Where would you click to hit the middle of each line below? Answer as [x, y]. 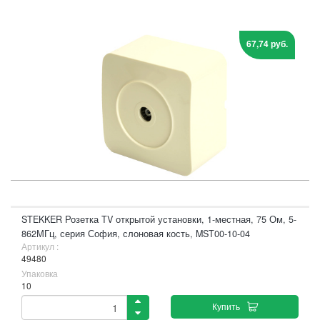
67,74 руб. [267, 44]
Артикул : [40, 246]
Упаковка [40, 273]
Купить [226, 306]
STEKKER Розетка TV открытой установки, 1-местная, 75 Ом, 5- [159, 219]
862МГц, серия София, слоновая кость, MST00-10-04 [136, 234]
